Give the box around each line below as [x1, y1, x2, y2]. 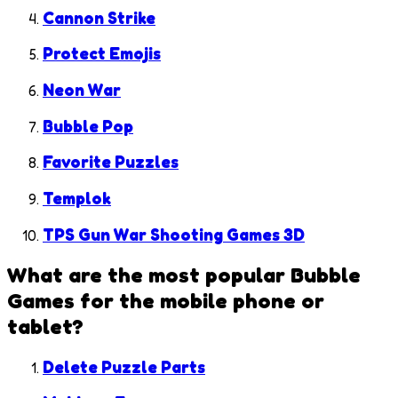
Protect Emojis [43, 44, 161, 64]
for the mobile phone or [75, 287, 324, 314]
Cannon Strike [43, 7, 155, 28]
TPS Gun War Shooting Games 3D [43, 224, 305, 244]
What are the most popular [7, 261, 291, 288]
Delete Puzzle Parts [43, 356, 205, 377]
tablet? [7, 313, 84, 339]
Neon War [43, 80, 121, 100]
